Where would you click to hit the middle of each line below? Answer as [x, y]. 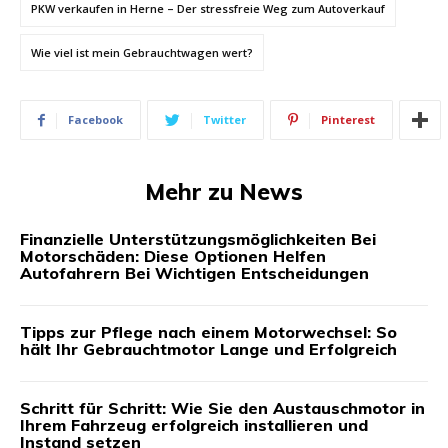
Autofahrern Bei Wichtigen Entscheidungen [194, 273]
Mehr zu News [224, 192]
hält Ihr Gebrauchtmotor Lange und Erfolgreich [208, 349]
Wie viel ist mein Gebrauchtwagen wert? [142, 53]
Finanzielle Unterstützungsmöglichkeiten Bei [198, 239]
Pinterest [348, 120]
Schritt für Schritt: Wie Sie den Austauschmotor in [222, 408]
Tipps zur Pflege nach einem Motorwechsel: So [208, 332]
